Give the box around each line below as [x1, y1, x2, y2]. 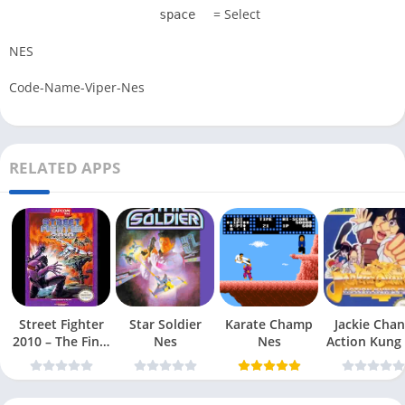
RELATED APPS [9, 157, 120, 179]
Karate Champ [225, 316, 313, 334]
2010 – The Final [12, 333, 110, 351]
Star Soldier [128, 316, 202, 334]
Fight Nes [32, 350, 90, 368]
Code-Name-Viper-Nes [9, 79, 145, 97]
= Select [210, 5, 260, 24]
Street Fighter [18, 316, 104, 334]
